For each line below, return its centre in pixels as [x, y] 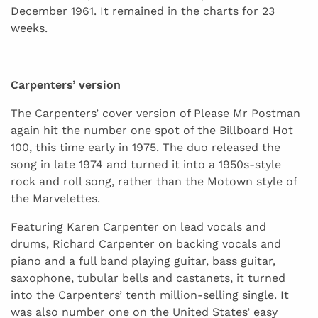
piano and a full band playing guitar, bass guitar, [143, 261]
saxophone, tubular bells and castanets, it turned [148, 278]
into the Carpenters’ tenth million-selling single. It [150, 295]
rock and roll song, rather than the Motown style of [154, 182]
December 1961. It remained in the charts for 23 [143, 11]
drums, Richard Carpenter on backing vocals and [146, 244]
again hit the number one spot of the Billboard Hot [152, 131]
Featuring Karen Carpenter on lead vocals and [138, 227]
